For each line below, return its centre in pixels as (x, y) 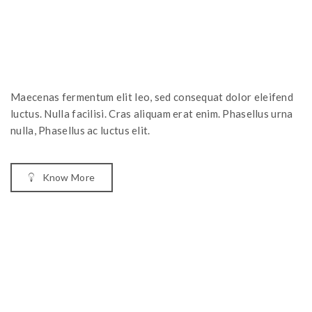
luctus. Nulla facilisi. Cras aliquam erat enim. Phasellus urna (152, 114)
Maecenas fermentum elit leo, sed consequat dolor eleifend (152, 97)
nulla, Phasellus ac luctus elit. (80, 131)
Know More (69, 178)
